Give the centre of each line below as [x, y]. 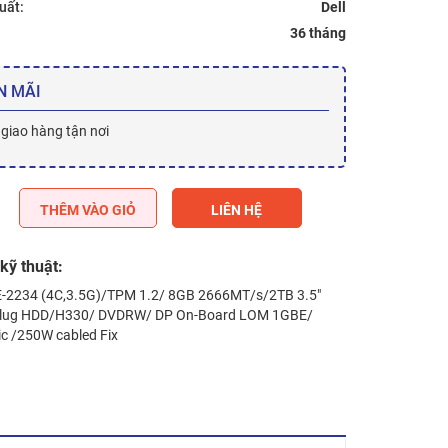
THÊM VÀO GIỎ [87, 210]
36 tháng [318, 33]
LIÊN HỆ [236, 210]
